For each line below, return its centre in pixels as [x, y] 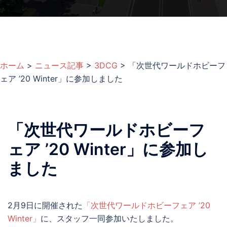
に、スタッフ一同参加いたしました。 [109, 219]
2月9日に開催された [45, 205]
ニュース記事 [59, 66]
